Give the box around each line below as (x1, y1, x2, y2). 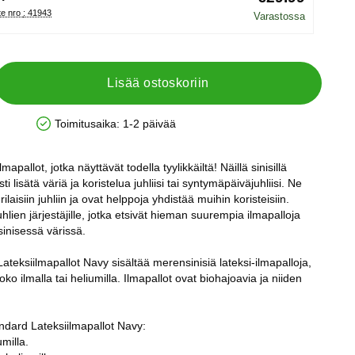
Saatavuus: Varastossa (35, 122, 151, 136)
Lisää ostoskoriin (107, 76, 209, 90)
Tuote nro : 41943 (23, 7, 52, 17)
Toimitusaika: (54, 117, 120, 130)
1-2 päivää (122, 117, 176, 130)
